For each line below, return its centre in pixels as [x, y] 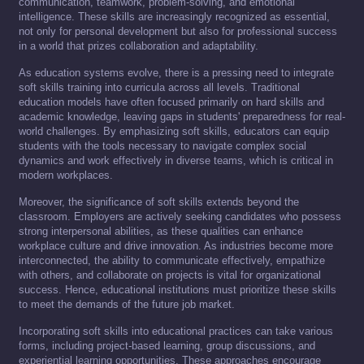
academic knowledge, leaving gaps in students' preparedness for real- [182, 117]
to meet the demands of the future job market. [127, 305]
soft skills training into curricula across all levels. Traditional [159, 88]
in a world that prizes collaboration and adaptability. [139, 46]
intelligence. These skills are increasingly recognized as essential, [174, 17]
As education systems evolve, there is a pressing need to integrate [176, 73]
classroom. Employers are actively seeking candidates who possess [180, 217]
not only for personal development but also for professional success [178, 32]
